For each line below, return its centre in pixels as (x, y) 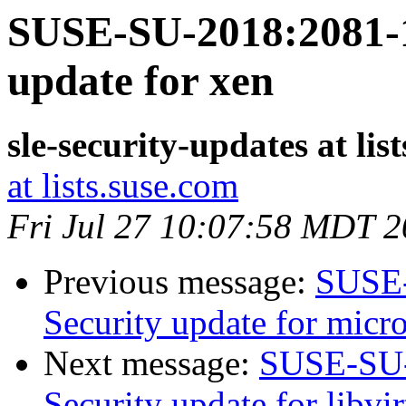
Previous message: (179, 282)
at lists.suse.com (123, 186)
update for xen (140, 81)
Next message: (151, 363)
